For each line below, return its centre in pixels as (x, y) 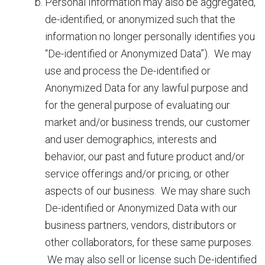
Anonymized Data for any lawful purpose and (146, 88)
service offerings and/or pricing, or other (137, 174)
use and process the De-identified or (128, 71)
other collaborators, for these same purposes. (149, 242)
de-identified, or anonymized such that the (140, 19)
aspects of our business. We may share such (148, 191)
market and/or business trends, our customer (148, 122)
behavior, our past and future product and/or (145, 156)
